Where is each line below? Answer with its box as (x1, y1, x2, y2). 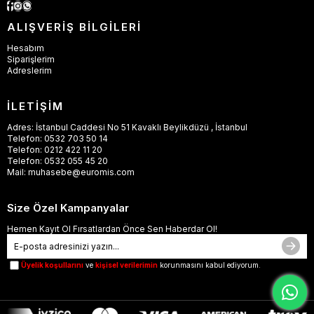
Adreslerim (7, 64, 52, 76)
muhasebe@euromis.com (28, 166, 135, 177)
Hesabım (7, 42, 44, 53)
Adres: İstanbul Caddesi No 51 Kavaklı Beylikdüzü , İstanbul (7, 121, 247, 132)
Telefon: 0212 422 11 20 (7, 144, 102, 155)
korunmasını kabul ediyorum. (158, 261, 261, 270)
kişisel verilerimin (95, 261, 158, 270)
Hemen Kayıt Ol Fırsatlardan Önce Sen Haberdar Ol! (7, 223, 217, 234)
